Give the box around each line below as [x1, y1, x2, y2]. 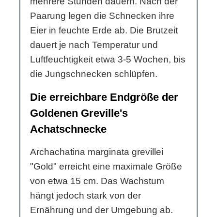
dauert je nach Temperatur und [30, 40, 158, 50]
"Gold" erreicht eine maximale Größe [30, 161, 182, 172]
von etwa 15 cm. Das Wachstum [30, 176, 164, 186]
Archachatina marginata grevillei [30, 147, 163, 157]
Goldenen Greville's [30, 107, 128, 120]
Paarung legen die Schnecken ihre [30, 11, 174, 21]
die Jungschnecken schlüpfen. [30, 69, 157, 79]
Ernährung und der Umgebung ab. [30, 205, 173, 216]
